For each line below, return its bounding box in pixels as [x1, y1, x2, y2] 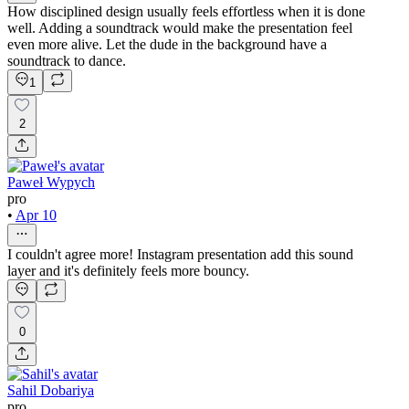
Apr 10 [16, 207, 57, 224]
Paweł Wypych [7, 174, 95, 191]
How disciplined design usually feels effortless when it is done [7, 4, 365, 20]
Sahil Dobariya [7, 383, 94, 399]
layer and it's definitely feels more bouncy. [7, 263, 249, 279]
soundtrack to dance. [7, 53, 126, 69]
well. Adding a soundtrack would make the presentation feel [7, 20, 352, 37]
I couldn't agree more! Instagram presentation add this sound [7, 246, 353, 263]
